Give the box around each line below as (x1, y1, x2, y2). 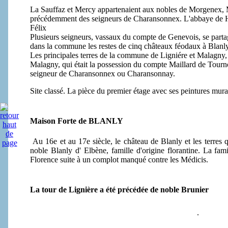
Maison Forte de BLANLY (30, 117, 123, 126)
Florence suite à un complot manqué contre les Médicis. (30, 155, 208, 164)
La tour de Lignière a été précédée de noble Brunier (30, 185, 209, 194)
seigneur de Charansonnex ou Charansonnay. (30, 69, 175, 78)
